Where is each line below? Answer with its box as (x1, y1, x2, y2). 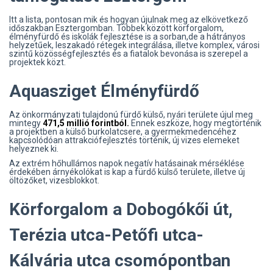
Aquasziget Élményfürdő (9, 80, 199, 101)
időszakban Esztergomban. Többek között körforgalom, (9, 23, 224, 33)
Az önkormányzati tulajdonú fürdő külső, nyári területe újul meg (9, 109, 253, 119)
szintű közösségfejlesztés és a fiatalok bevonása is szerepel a (9, 48, 248, 58)
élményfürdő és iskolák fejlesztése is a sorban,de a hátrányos (9, 31, 246, 41)
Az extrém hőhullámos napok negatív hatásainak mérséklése (9, 158, 244, 168)
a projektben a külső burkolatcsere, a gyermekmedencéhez (9, 126, 236, 136)
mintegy (9, 118, 43, 128)
